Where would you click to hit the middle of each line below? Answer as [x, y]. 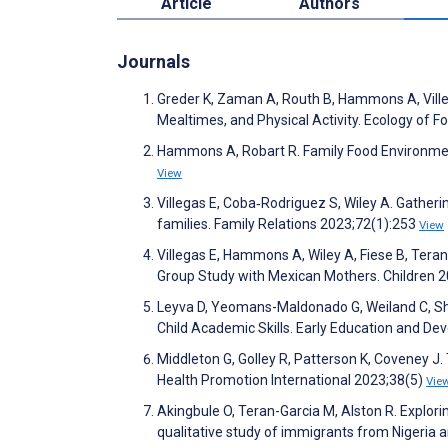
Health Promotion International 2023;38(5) [291, 379]
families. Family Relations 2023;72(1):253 [288, 223]
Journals [153, 61]
